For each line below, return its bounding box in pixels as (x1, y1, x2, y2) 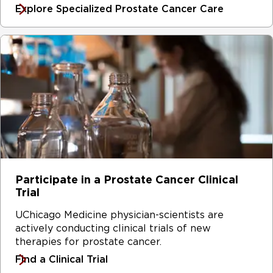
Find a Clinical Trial (15, 253, 108, 266)
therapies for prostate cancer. (15, 236, 161, 248)
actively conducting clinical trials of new (15, 222, 211, 235)
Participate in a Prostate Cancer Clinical (15, 173, 238, 186)
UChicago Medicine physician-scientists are (15, 209, 224, 221)
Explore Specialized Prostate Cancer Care (15, 3, 224, 15)
